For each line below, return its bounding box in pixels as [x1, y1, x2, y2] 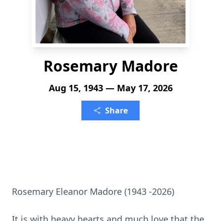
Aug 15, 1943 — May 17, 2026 [48, 82, 173, 94]
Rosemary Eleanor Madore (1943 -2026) [12, 185, 174, 197]
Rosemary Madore [43, 56, 178, 76]
